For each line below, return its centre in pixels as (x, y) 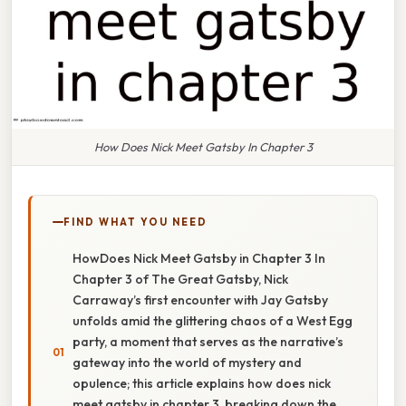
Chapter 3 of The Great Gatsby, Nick (180, 279)
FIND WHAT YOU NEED (135, 222)
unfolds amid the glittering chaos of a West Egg (213, 320)
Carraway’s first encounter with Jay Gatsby (200, 300)
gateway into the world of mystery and (187, 362)
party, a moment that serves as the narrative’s (208, 341)
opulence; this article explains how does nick (202, 383)
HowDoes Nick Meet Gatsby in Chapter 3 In (199, 258)
